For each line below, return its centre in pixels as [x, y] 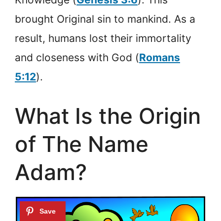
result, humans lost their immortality [103, 38]
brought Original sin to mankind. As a [105, 19]
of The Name [82, 144]
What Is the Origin [108, 116]
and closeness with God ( [77, 57]
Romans [160, 57]
